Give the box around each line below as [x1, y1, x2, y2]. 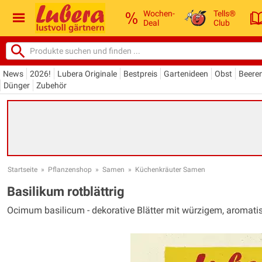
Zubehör [36, 80, 67, 90]
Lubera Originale [57, 68, 117, 78]
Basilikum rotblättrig [7, 184, 125, 199]
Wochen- [143, 8, 175, 18]
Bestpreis [123, 68, 157, 78]
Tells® [213, 8, 236, 18]
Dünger [4, 80, 30, 90]
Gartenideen [164, 68, 208, 78]
